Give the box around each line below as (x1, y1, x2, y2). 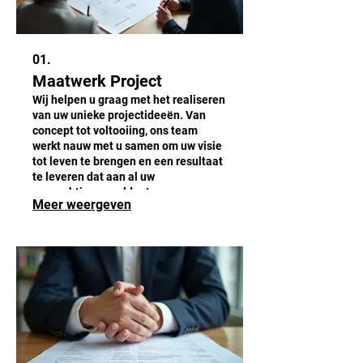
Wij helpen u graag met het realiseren (32, 93, 225, 107)
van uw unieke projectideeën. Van (32, 109, 206, 122)
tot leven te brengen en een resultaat (32, 155, 223, 169)
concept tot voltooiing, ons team (32, 124, 198, 138)
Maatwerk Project (32, 71, 162, 92)
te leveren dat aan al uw (32, 170, 155, 184)
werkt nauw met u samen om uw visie (32, 139, 222, 153)
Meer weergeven (32, 197, 131, 213)
